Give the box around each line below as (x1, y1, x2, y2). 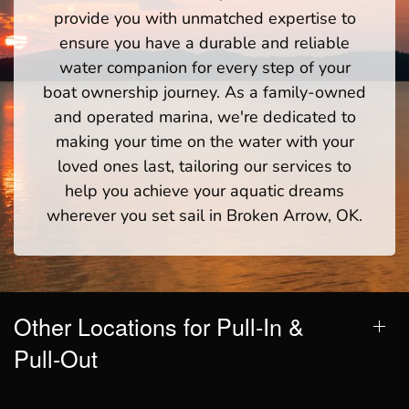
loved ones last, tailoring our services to (58, 154, 351, 177)
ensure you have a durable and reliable (59, 31, 350, 54)
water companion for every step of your (58, 56, 351, 79)
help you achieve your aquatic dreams (65, 179, 344, 202)
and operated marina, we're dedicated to (53, 105, 356, 128)
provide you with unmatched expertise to (53, 6, 356, 29)
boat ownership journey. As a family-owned (43, 80, 366, 103)
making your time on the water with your (55, 130, 354, 152)
